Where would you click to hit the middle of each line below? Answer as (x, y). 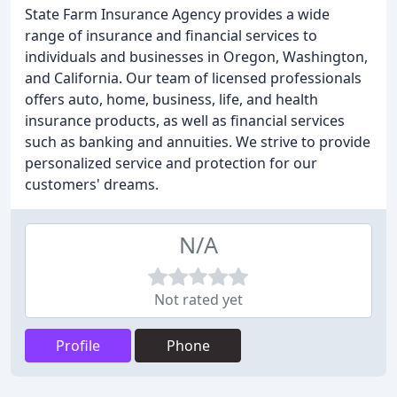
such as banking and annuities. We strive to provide (198, 142)
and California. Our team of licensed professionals (193, 78)
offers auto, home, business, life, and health (171, 99)
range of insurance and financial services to (171, 35)
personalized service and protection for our (171, 163)
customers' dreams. (92, 184)
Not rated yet (198, 300)
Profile (78, 346)
